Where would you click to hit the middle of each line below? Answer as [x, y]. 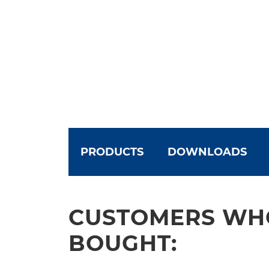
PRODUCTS [112, 152]
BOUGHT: [123, 243]
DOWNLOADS [207, 152]
